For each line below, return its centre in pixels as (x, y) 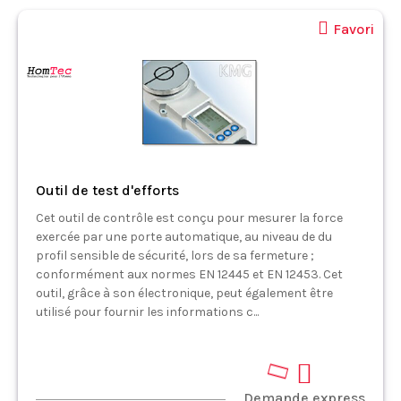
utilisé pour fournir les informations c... (147, 312)
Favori (354, 29)
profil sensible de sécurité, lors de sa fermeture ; (175, 256)
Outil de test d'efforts (107, 190)
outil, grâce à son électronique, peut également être (184, 293)
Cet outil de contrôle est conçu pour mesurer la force (189, 218)
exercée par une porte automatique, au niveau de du (184, 237)
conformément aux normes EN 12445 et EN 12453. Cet (189, 274)
